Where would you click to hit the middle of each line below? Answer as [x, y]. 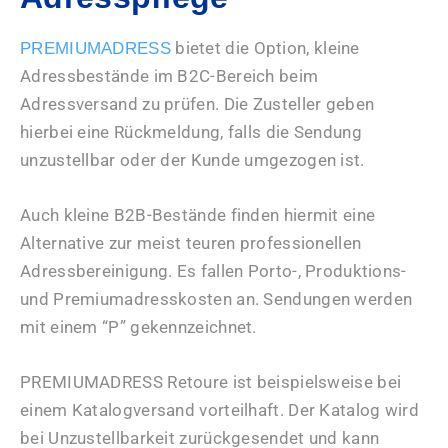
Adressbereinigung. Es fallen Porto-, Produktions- [213, 270]
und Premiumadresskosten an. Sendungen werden [216, 298]
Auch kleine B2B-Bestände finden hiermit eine [198, 214]
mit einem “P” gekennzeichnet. [138, 326]
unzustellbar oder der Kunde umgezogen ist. [192, 159]
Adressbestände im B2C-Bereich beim [169, 75]
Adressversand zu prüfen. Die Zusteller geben [197, 103]
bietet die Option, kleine [265, 47]
